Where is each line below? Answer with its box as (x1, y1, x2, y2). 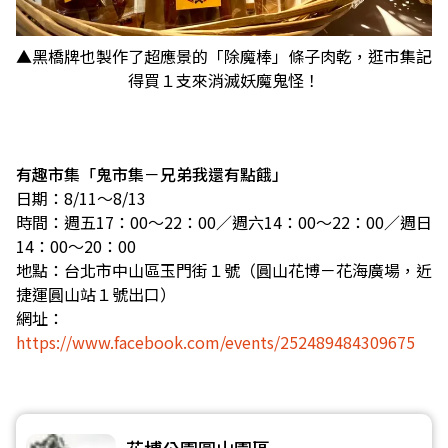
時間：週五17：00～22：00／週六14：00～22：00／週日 (16, 210, 432, 235)
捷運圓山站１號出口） (16, 282, 176, 307)
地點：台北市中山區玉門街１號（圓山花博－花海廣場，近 (16, 258, 432, 283)
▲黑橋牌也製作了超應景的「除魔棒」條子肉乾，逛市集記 (16, 44, 432, 69)
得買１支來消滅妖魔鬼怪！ (128, 68, 320, 93)
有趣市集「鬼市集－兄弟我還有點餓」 (16, 162, 288, 187)
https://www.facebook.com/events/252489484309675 (16, 330, 415, 355)
